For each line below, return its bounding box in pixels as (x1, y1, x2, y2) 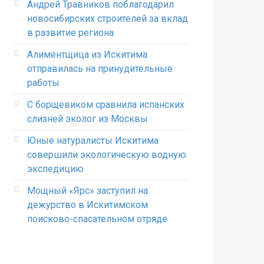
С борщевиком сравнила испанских (27, 99, 184, 110)
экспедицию (27, 163, 84, 174)
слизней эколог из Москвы (27, 113, 148, 124)
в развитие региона (27, 27, 114, 38)
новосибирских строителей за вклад (27, 13, 188, 24)
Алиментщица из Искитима (27, 49, 147, 60)
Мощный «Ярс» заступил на (27, 185, 148, 196)
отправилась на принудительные (27, 63, 173, 74)
